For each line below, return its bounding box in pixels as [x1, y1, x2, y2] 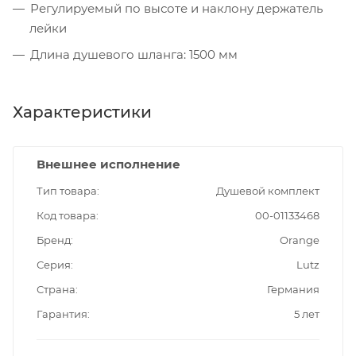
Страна [37, 283, 75, 296]
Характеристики [13, 103, 152, 122]
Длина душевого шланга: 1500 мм [30, 47, 238, 63]
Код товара [37, 209, 96, 222]
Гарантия [37, 308, 87, 321]
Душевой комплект [216, 184, 319, 198]
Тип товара [37, 184, 97, 198]
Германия [267, 283, 319, 296]
